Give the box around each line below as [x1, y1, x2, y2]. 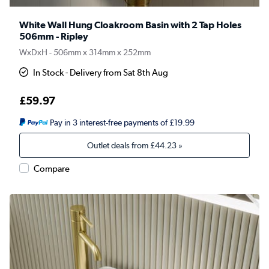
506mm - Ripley [19, 31, 88, 43]
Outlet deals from [86, 140, 150, 151]
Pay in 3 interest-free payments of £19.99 [49, 118, 195, 128]
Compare [34, 163, 70, 175]
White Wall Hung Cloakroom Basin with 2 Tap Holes [19, 19, 241, 31]
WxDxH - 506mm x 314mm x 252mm [19, 47, 151, 58]
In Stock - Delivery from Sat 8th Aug [33, 67, 169, 79]
